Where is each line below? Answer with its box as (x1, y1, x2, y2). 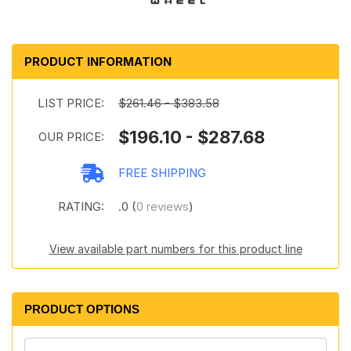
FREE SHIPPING (118, 165, 206, 180)
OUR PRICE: (38, 129, 104, 144)
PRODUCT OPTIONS (24, 302, 139, 316)
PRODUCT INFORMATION (24, 54, 172, 69)
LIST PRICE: (38, 96, 104, 110)
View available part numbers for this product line (49, 242, 302, 255)
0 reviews (136, 199, 189, 214)
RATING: (58, 199, 104, 214)
